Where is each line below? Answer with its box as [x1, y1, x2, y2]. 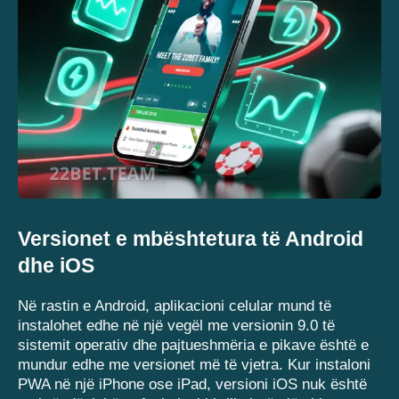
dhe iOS [18, 254, 94, 278]
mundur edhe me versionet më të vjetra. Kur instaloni [18, 356, 370, 374]
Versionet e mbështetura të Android [18, 227, 363, 251]
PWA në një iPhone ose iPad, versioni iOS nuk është [18, 376, 367, 394]
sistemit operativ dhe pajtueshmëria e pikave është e [18, 337, 369, 354]
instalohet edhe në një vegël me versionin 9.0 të [18, 317, 335, 335]
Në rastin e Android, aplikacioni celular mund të [18, 297, 331, 315]
